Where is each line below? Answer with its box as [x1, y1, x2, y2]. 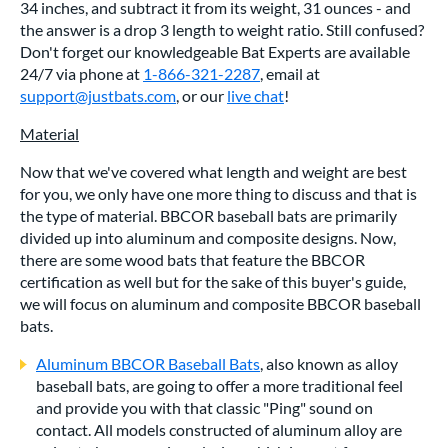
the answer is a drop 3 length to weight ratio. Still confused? [20, 20, 424, 39]
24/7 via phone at [20, 64, 143, 83]
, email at [260, 64, 320, 83]
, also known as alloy [260, 354, 398, 373]
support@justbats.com [20, 86, 176, 105]
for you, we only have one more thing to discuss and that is [20, 184, 417, 203]
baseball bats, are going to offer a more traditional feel [36, 376, 403, 395]
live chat [227, 86, 284, 105]
